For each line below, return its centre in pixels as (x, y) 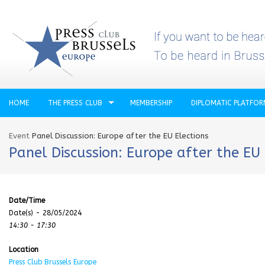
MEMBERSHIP (151, 103)
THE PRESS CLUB (75, 103)
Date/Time (27, 201)
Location (24, 250)
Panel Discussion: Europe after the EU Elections (120, 136)
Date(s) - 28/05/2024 (45, 213)
